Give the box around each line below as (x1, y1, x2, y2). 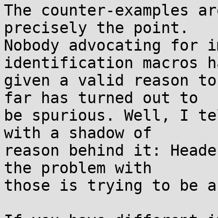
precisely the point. (4, 19, 189, 36)
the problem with (4, 159, 152, 177)
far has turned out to (4, 89, 198, 107)
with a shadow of (4, 124, 152, 142)
